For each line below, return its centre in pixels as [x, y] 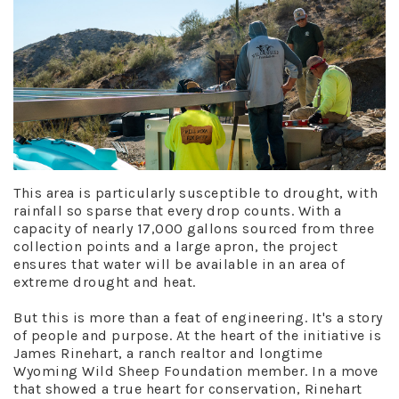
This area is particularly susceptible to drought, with [195, 193]
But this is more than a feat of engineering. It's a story [198, 318]
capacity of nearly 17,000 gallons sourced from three [194, 228]
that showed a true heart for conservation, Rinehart [188, 389]
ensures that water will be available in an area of [179, 264]
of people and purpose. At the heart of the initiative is [197, 335]
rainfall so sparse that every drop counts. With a [178, 211]
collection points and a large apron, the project [175, 246]
